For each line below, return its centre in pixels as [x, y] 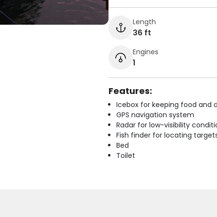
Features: [130, 91]
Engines [146, 52]
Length [144, 22]
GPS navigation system [155, 115]
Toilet [126, 155]
